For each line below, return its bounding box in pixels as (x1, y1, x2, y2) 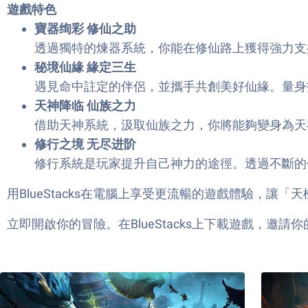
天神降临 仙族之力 (34, 98, 136, 113)
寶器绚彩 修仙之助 (34, 21, 136, 36)
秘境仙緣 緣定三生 (34, 60, 136, 74)
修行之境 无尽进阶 (34, 137, 136, 151)
